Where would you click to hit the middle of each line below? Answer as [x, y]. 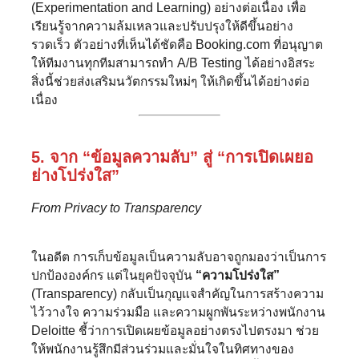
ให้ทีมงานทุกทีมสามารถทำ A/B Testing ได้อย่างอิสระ [173, 63]
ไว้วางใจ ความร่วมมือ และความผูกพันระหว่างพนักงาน [178, 313]
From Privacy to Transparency [116, 208]
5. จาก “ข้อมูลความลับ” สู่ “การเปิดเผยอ [172, 157]
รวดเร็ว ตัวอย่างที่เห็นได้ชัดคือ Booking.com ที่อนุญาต [177, 44]
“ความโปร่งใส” [238, 276]
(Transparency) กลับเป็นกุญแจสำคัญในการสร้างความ [177, 294]
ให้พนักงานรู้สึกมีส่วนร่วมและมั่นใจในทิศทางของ [163, 349]
